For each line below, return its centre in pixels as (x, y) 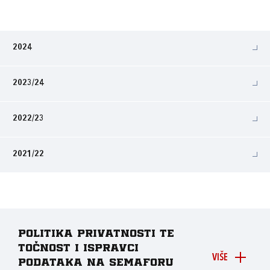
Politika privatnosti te (96, 234)
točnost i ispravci (78, 248)
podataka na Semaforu (96, 263)
